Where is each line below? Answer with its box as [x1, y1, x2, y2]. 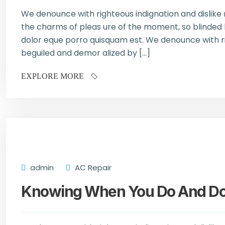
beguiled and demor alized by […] [21, 47, 150, 59]
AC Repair [73, 162, 111, 173]
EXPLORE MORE [21, 72, 86, 80]
